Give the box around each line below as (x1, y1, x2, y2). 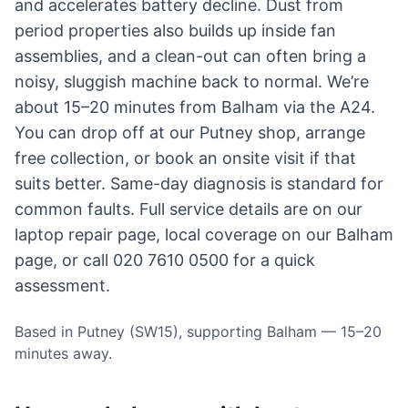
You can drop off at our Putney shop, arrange (15, 123, 365, 142)
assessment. (15, 276, 110, 295)
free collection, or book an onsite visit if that (15, 148, 356, 168)
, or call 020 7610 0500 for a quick (53, 250, 315, 270)
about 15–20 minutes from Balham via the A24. (15, 97, 375, 117)
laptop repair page (15, 225, 156, 244)
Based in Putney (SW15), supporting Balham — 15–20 (15, 322, 382, 341)
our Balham (306, 225, 393, 244)
